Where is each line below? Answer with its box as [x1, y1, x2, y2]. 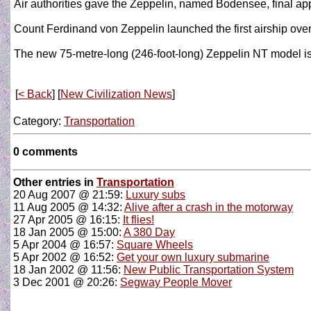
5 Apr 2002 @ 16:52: [13, 251, 117, 263]
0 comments [13, 146, 78, 158]
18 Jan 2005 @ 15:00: [13, 226, 124, 238]
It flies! [123, 214, 154, 226]
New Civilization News [60, 88, 172, 100]
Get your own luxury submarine [117, 251, 269, 263]
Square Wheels [117, 239, 193, 251]
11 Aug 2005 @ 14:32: [13, 201, 124, 213]
